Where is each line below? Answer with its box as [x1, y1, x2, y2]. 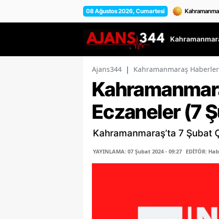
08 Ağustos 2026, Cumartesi [86, 7, 165, 15]
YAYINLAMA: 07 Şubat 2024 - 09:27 [93, 148, 182, 155]
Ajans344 [92, 65, 122, 74]
